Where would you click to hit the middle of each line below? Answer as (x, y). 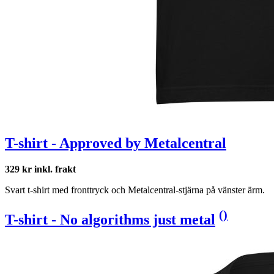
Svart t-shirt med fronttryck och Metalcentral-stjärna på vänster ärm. (135, 190)
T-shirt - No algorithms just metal (110, 219)
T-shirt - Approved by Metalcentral (116, 143)
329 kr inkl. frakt (40, 169)
